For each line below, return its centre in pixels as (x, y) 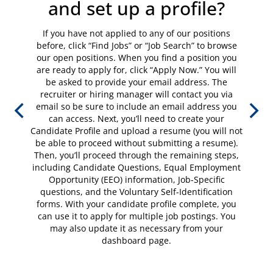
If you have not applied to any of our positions (136, 33)
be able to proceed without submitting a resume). (136, 143)
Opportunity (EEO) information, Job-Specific (136, 179)
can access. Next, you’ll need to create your (136, 118)
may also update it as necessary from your (136, 228)
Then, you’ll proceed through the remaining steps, (136, 155)
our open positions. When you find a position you (136, 57)
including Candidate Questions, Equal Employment (136, 167)
